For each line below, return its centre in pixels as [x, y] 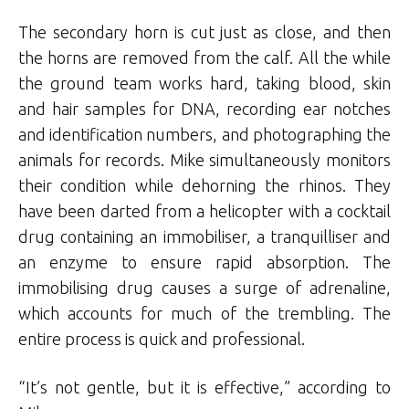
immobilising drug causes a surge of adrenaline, [204, 288]
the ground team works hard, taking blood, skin [204, 84]
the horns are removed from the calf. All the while [204, 58]
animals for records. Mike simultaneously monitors [204, 160]
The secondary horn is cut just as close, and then [204, 32]
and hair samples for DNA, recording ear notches [204, 109]
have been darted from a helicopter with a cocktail [204, 211]
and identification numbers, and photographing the [204, 135]
